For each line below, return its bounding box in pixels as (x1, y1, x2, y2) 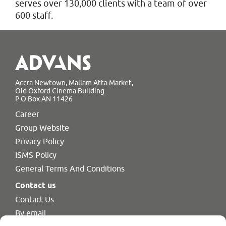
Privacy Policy (15, 136, 64, 146)
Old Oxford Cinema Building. (15, 86, 106, 95)
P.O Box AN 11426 (15, 94, 73, 103)
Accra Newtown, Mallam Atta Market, (15, 78, 133, 87)
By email (15, 208, 46, 217)
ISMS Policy (15, 150, 56, 159)
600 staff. (15, 10, 53, 21)
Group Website (15, 123, 69, 132)
